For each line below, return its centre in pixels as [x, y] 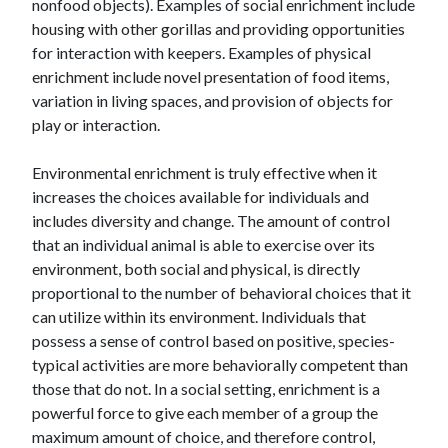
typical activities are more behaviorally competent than [220, 364]
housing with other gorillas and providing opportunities [218, 28]
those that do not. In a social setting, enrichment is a [206, 388]
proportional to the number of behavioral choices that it [221, 292]
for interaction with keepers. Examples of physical [201, 52]
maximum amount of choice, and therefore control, [203, 436]
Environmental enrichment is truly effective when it [204, 172]
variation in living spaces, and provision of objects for [212, 100]
